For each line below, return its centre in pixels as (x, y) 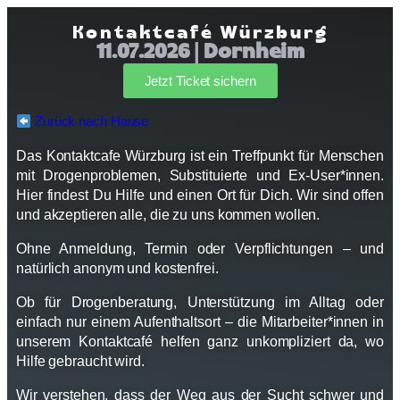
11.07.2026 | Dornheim (200, 53)
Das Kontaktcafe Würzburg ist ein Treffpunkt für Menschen (200, 156)
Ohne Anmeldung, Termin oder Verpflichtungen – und (200, 249)
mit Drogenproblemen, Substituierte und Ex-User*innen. (200, 175)
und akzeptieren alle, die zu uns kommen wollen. (168, 215)
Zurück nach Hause (90, 121)
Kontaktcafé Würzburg (200, 34)
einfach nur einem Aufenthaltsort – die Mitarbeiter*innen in (200, 322)
